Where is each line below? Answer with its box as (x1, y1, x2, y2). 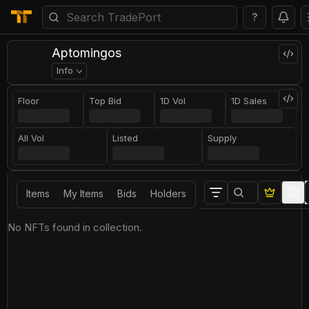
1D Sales (231, 95, 267, 106)
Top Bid (89, 95, 121, 106)
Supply (207, 132, 237, 143)
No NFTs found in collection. (8, 221, 142, 234)
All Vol (18, 132, 45, 143)
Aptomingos (52, 46, 121, 60)
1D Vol (160, 95, 186, 106)
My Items (63, 188, 103, 199)
